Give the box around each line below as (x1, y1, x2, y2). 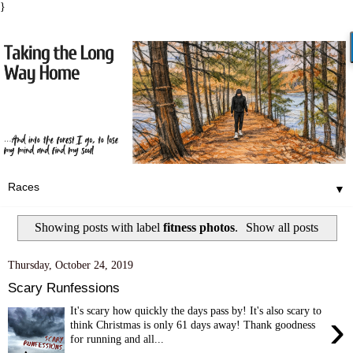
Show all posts (246, 220, 319, 234)
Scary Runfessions (8, 279, 120, 295)
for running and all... (70, 332, 165, 345)
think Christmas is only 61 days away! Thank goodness (70, 318, 316, 331)
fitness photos (162, 220, 235, 234)
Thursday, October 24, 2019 (8, 258, 133, 272)
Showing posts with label (34, 220, 163, 234)
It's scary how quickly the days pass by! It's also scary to (70, 303, 322, 317)
